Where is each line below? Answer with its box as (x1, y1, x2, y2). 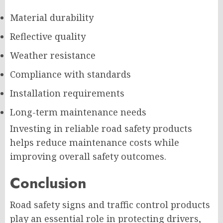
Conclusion (10, 172, 86, 194)
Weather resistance (10, 49, 96, 62)
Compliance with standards (10, 68, 131, 81)
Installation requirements (10, 87, 124, 100)
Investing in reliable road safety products (10, 122, 192, 135)
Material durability (10, 11, 94, 24)
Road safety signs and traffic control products (10, 199, 210, 211)
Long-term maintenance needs (10, 106, 146, 118)
